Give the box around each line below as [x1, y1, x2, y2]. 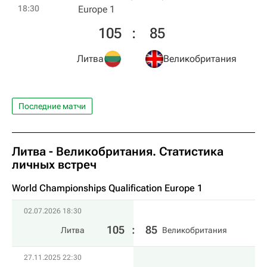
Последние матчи [18, 101, 86, 111]
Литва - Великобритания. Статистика [12, 144, 223, 159]
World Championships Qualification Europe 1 [12, 182, 203, 194]
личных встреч [12, 157, 97, 172]
